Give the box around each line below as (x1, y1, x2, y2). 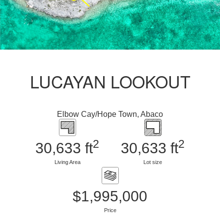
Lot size (143, 159, 162, 165)
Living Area (54, 159, 81, 165)
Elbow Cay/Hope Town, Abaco (57, 110, 163, 119)
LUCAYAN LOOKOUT (29, 69, 191, 94)
